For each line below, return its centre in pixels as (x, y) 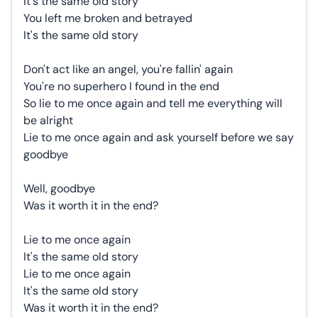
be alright (48, 120)
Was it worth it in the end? (91, 205)
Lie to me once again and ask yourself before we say (159, 137)
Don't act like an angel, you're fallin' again (128, 69)
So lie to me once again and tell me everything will (153, 103)
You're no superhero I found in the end (121, 86)
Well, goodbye (59, 188)
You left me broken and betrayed (108, 18)
